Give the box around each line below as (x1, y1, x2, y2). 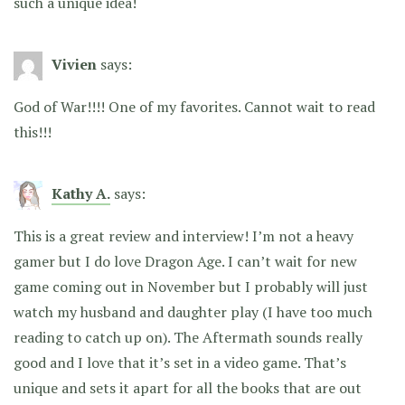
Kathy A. (52, 184, 110, 204)
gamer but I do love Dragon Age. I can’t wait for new (14, 251, 357, 272)
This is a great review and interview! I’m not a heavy (14, 226, 353, 247)
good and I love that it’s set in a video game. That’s (14, 353, 346, 373)
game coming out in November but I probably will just (14, 277, 368, 297)
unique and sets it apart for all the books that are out (14, 378, 362, 399)
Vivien (52, 54, 97, 75)
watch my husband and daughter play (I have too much (14, 302, 372, 323)
